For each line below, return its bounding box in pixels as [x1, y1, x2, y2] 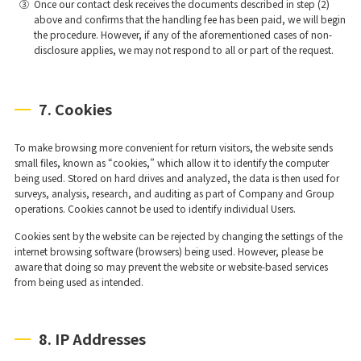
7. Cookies [38, 98, 112, 119]
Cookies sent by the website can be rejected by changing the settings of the [14, 228, 342, 243]
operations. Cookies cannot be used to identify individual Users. [14, 201, 296, 215]
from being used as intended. [14, 274, 143, 288]
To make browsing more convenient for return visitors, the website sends [14, 139, 333, 154]
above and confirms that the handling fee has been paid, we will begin [33, 11, 346, 26]
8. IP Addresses [38, 327, 146, 349]
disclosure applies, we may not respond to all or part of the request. [33, 42, 334, 56]
